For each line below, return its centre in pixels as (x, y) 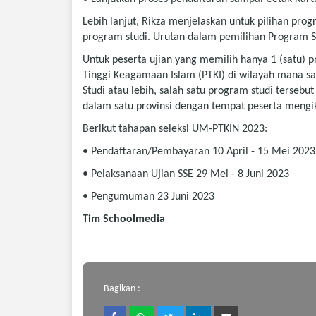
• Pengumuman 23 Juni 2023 (148, 197)
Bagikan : (122, 289)
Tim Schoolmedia (124, 219)
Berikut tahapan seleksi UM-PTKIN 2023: (175, 129)
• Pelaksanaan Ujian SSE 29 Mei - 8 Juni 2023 (186, 174)
